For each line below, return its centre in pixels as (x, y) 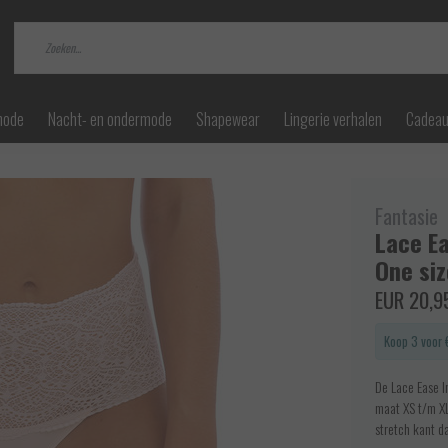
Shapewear (228, 119)
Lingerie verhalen (333, 119)
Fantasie (406, 216)
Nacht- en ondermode (110, 119)
